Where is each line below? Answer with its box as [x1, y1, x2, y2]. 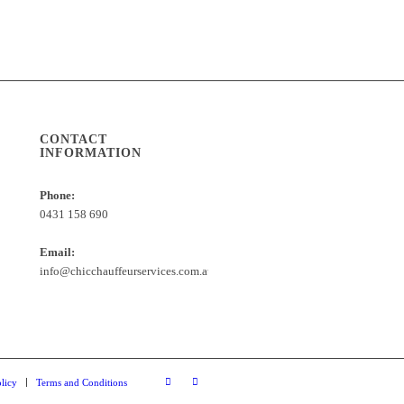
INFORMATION [40, 145, 142, 161]
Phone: [40, 188, 76, 203]
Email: [40, 245, 76, 260]
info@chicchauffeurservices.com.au [40, 264, 215, 279]
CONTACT [40, 132, 108, 147]
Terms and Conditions [36, 377, 127, 389]
